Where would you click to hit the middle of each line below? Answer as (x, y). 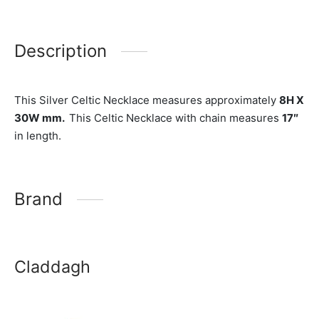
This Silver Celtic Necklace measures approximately (147, 100)
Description (61, 51)
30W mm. (42, 118)
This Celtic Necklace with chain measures (176, 118)
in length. (38, 136)
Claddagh (52, 267)
